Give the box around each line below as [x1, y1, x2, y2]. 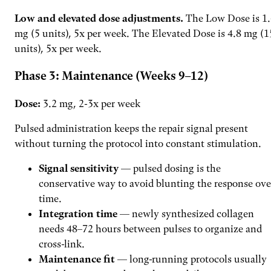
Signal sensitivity [39, 162, 119, 174]
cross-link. [39, 237, 85, 250]
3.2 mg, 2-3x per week [41, 97, 140, 109]
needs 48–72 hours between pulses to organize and [39, 222, 262, 235]
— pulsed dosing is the [119, 162, 221, 174]
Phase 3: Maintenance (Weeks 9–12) [15, 69, 208, 83]
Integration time [39, 207, 117, 220]
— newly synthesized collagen [117, 207, 254, 220]
